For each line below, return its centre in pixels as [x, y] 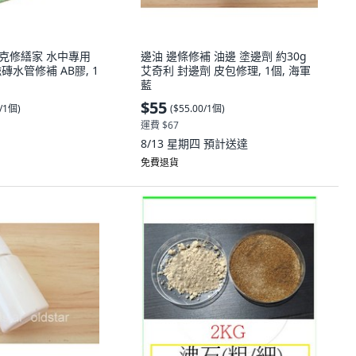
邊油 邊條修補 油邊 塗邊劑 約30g [224, 56]
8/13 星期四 [172, 143]
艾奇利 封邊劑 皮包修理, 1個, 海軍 [226, 70]
